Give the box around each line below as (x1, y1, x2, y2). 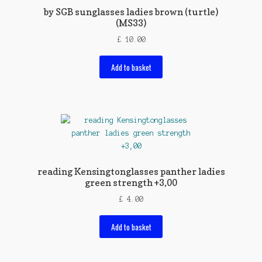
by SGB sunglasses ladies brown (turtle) (44, 5, 218, 18)
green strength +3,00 (85, 176, 177, 188)
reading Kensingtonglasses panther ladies (37, 165, 225, 177)
